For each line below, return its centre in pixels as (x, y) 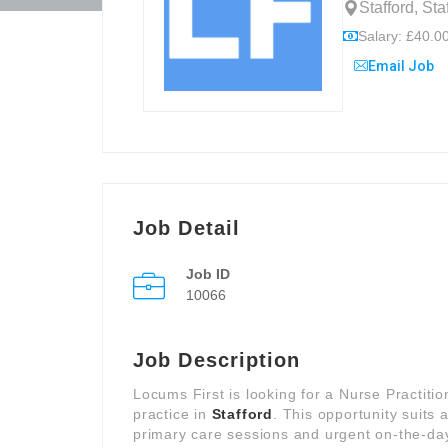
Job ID (208, 274)
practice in (172, 414)
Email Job (401, 66)
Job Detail (186, 228)
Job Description (217, 360)
